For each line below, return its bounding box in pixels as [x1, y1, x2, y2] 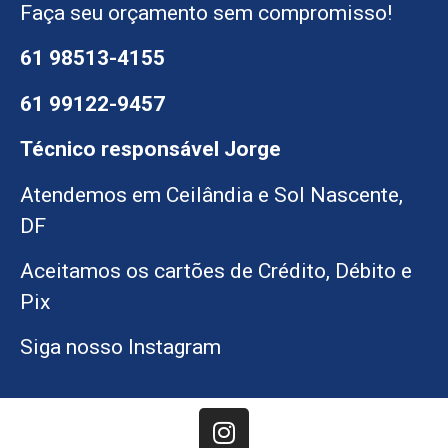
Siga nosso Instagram [20, 335, 221, 360]
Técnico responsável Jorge [20, 137, 281, 162]
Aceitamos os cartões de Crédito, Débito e [20, 258, 412, 283]
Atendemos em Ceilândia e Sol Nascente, [20, 182, 403, 207]
